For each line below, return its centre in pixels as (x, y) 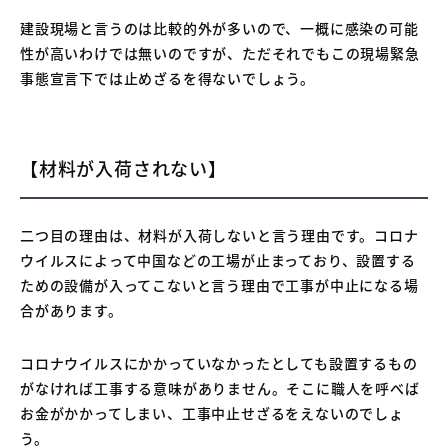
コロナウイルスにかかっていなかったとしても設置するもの (219, 362)
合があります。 (71, 309)
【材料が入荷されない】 (123, 167)
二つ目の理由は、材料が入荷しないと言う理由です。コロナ (219, 234)
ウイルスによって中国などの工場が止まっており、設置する (218, 259)
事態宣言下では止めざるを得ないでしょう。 (167, 77)
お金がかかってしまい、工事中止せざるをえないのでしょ (212, 412)
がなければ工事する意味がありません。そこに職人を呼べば (220, 387)
